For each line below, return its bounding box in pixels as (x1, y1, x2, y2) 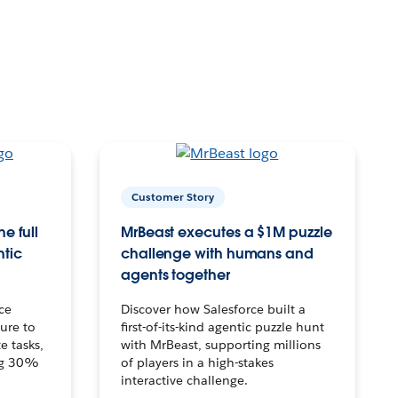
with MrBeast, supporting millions (120, 336, 321, 353)
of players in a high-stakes (120, 354, 274, 370)
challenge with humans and (120, 243, 314, 263)
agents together (120, 265, 230, 284)
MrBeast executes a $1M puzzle (120, 222, 332, 242)
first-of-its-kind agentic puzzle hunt (120, 318, 324, 335)
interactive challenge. (120, 371, 248, 388)
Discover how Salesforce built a (120, 300, 306, 317)
